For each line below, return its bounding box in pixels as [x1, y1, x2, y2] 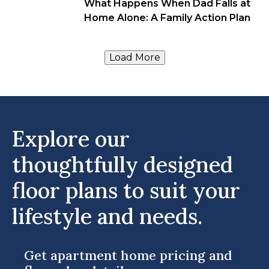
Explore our [12, 125, 130, 153]
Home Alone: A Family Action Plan [84, 12, 250, 23]
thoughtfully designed [12, 151, 233, 178]
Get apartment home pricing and [24, 247, 232, 264]
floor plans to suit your [12, 177, 240, 204]
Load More [109, 52, 160, 63]
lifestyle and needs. [12, 202, 202, 230]
